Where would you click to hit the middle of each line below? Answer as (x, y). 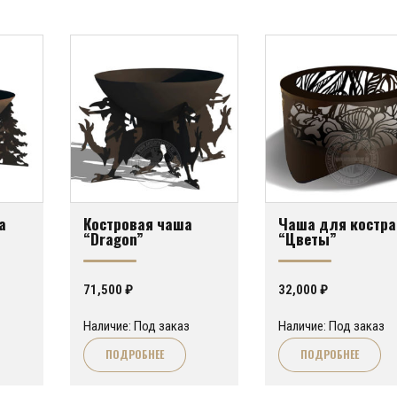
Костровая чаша (138, 223)
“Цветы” (307, 238)
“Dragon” (113, 238)
